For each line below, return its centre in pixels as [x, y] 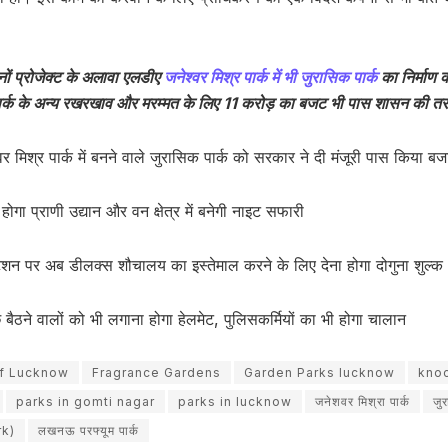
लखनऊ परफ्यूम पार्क [88, 431]
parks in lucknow [235, 402]
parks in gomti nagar [85, 402]
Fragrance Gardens [156, 373]
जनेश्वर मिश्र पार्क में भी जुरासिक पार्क [272, 77]
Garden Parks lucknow [319, 373]
